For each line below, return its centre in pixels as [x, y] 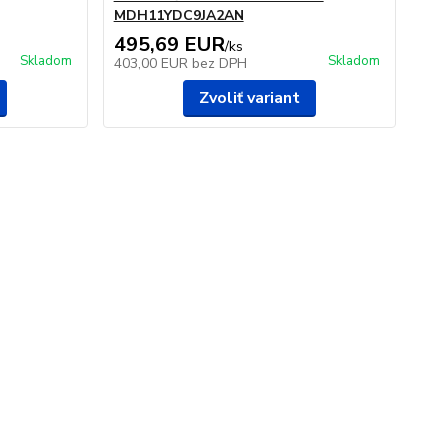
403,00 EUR [152, 63]
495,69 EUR [169, 44]
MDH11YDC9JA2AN [178, 15]
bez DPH [219, 63]
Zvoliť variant [249, 98]
